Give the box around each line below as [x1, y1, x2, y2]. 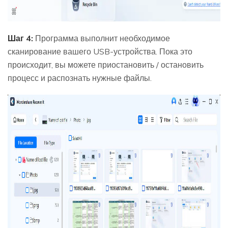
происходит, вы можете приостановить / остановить [8, 59, 204, 70]
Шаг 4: [8, 33, 33, 43]
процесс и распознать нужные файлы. [8, 72, 152, 83]
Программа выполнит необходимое [33, 33, 170, 43]
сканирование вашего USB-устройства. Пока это [8, 46, 192, 56]
